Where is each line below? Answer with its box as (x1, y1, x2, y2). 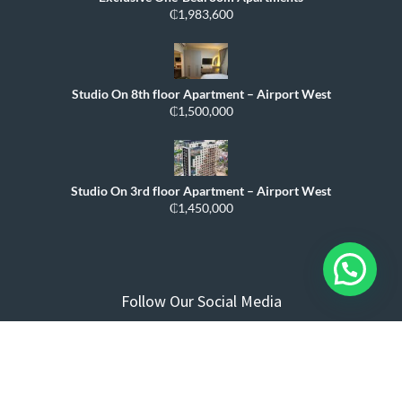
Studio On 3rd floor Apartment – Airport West (71, 183, 331, 199)
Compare (13, 336, 119, 370)
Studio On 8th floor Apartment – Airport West (71, 86, 331, 102)
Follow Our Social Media (120, 291, 282, 312)
